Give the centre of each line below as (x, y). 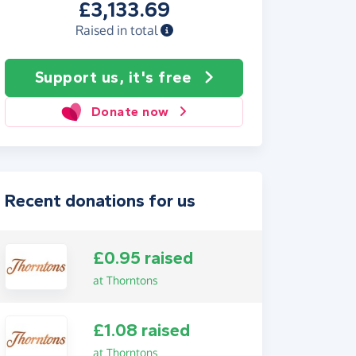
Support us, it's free (112, 77)
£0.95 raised (143, 258)
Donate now (130, 112)
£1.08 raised (141, 331)
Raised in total (118, 30)
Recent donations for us (100, 201)
